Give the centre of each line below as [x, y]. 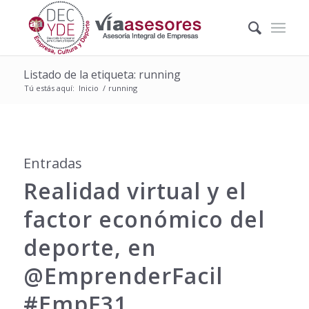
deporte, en [90, 247]
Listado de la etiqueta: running [102, 74]
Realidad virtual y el [134, 191]
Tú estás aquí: [49, 88]
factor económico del [144, 219]
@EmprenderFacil [123, 276]
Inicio [88, 88]
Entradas [52, 163]
